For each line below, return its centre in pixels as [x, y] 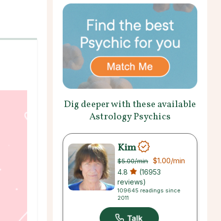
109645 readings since [149, 190]
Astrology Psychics [130, 117]
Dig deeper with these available [130, 104]
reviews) [132, 182]
